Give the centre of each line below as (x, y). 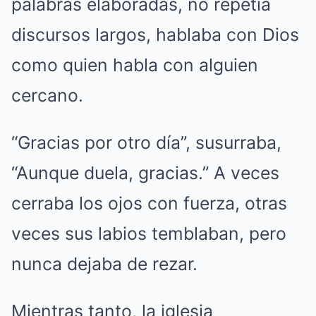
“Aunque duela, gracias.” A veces (145, 172)
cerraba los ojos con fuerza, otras (149, 203)
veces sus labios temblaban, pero (149, 233)
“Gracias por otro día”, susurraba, (146, 142)
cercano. (47, 95)
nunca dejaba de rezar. (104, 263)
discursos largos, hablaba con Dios (155, 34)
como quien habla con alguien (135, 65)
